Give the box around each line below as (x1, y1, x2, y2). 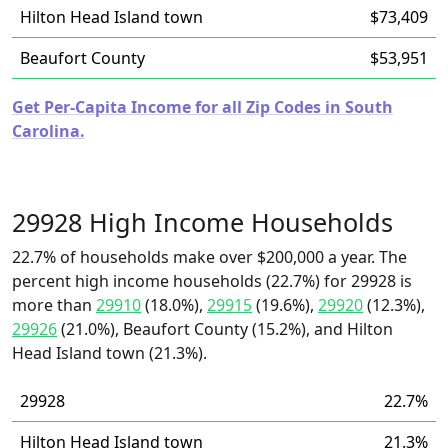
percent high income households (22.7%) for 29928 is (12, 270, 412, 292)
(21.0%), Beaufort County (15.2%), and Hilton (57, 318, 393, 340)
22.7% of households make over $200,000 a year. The (12, 246, 407, 268)
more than (12, 294, 96, 316)
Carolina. (12, 120, 85, 142)
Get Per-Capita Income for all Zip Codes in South (12, 96, 393, 118)
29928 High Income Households (12, 205, 393, 239)
